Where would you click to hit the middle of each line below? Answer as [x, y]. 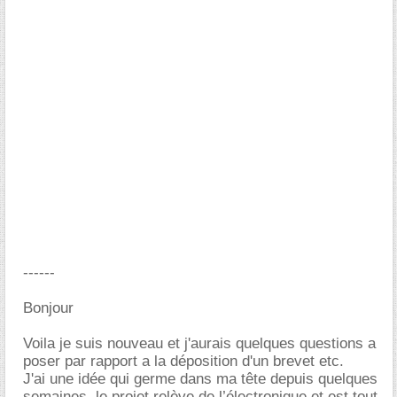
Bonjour [48, 308]
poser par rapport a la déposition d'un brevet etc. [183, 361]
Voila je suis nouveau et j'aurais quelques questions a [199, 343]
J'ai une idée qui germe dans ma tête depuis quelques [200, 379]
